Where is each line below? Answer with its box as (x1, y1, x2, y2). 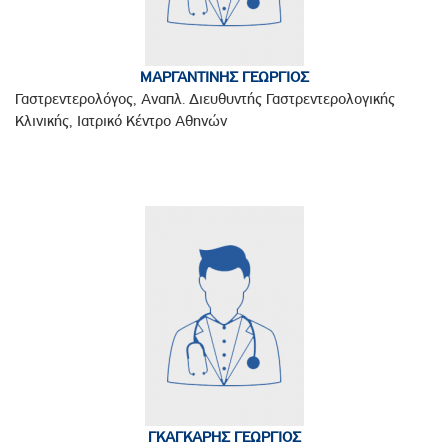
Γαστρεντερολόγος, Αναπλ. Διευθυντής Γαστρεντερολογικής (15, 90, 395, 109)
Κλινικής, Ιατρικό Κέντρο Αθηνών (15, 112, 227, 131)
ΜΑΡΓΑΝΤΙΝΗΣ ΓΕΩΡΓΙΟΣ (139, 68, 309, 87)
